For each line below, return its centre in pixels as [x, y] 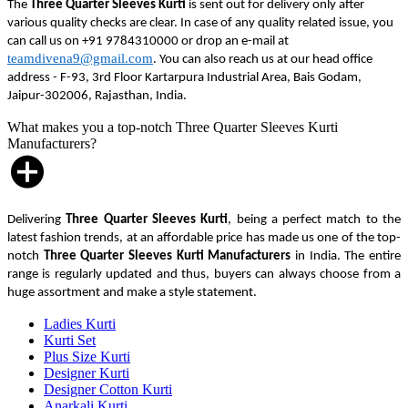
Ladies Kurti [80, 323]
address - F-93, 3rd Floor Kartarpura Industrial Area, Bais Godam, [184, 77]
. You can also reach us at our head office [263, 59]
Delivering [37, 219]
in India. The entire [346, 256]
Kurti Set [70, 340]
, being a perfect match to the [315, 219]
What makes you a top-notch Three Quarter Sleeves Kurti [173, 127]
